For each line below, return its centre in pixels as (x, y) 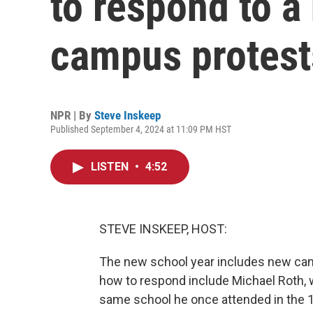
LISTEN (111, 167)
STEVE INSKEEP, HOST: (163, 229)
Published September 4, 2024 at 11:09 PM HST (141, 129)
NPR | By (72, 115)
